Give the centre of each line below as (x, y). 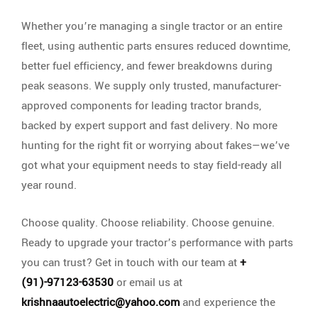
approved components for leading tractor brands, (141, 106)
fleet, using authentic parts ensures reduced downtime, (156, 46)
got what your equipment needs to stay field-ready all (152, 166)
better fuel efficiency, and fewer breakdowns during (147, 66)
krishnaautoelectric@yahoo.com (100, 303)
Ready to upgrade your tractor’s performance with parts (157, 243)
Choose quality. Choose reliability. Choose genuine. (148, 223)
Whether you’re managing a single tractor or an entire (152, 27)
